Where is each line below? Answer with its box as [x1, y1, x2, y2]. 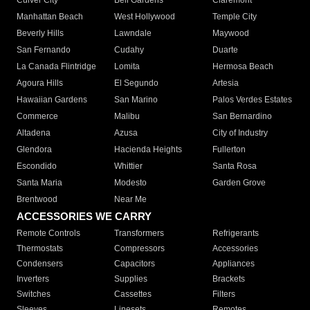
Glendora [17, 145, 52, 155]
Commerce [17, 111, 58, 122]
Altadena [17, 128, 51, 138]
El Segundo [114, 78, 159, 89]
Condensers [17, 259, 63, 269]
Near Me [114, 194, 147, 205]
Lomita [114, 62, 140, 72]
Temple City [212, 12, 257, 22]
